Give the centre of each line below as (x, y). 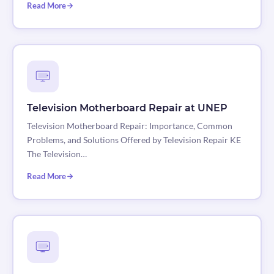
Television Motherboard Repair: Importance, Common (129, 126)
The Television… (57, 154)
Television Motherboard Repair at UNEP (127, 108)
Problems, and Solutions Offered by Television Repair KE (134, 140)
